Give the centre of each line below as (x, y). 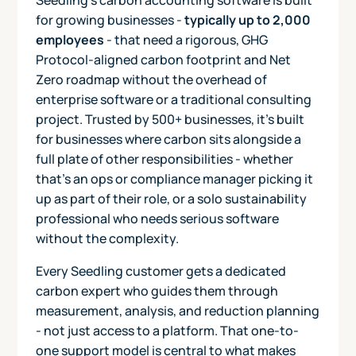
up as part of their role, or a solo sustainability (171, 198)
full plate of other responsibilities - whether (164, 159)
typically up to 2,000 (247, 19)
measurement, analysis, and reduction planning (177, 310)
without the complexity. (107, 238)
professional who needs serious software (157, 218)
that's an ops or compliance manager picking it (174, 178)
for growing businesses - (110, 19)
